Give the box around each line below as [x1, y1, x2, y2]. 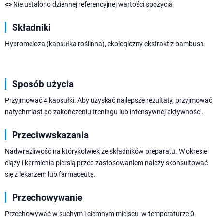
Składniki [12, 22, 51, 33]
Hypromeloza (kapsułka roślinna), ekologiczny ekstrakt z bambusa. [5, 40, 206, 48]
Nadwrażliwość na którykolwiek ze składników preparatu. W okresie [5, 147, 207, 155]
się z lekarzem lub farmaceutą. [5, 170, 96, 179]
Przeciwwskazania [12, 129, 89, 141]
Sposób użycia [12, 78, 74, 90]
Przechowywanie [12, 192, 82, 203]
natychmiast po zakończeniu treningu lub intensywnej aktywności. [5, 108, 203, 116]
